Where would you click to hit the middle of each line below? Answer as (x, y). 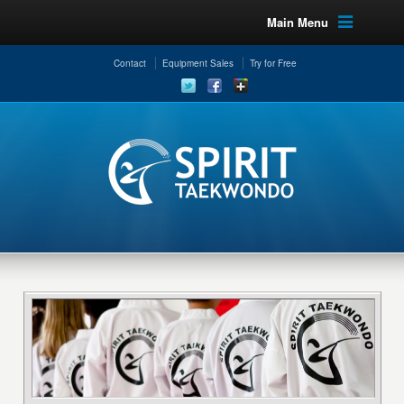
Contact (130, 63)
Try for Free (273, 63)
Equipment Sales (198, 63)
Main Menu (297, 22)
